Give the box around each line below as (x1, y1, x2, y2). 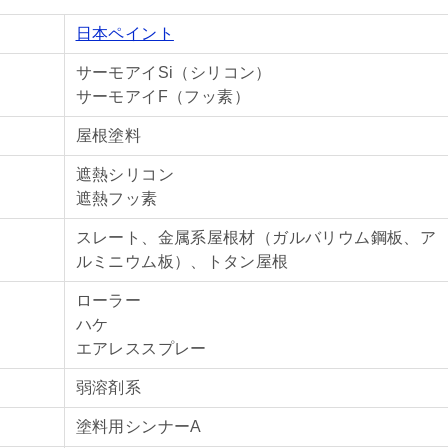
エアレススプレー (75, 340, 207, 357)
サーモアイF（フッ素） (75, 88, 250, 105)
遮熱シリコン (75, 166, 174, 183)
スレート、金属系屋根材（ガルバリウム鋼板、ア (75, 229, 437, 246)
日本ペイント (75, 25, 174, 42)
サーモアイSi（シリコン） (75, 64, 272, 81)
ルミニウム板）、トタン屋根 (75, 253, 289, 270)
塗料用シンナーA (75, 418, 202, 435)
